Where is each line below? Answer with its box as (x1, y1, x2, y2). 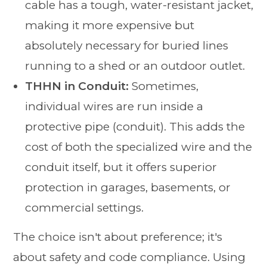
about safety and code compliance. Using (13, 250, 246, 265)
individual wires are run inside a (25, 100, 204, 114)
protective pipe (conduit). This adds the (25, 120, 246, 134)
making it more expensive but (25, 18, 195, 33)
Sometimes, (129, 79, 199, 94)
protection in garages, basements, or (25, 181, 231, 195)
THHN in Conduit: (25, 79, 129, 94)
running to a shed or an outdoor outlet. (25, 59, 246, 73)
